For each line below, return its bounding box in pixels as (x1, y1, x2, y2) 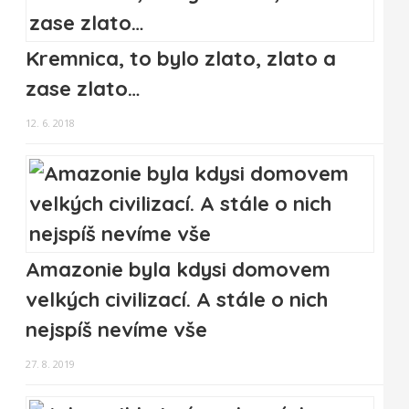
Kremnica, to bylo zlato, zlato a (26, 46, 336, 72)
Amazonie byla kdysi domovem (26, 257, 330, 283)
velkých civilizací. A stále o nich (26, 287, 328, 313)
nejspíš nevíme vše (26, 317, 207, 343)
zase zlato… (26, 76, 141, 102)
